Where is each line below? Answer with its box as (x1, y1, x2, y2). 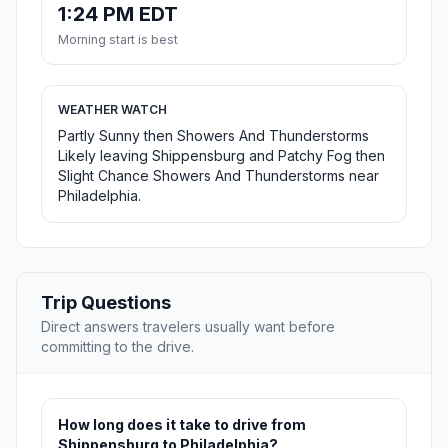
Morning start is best (58, 32, 178, 48)
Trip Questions (41, 292, 171, 314)
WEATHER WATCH (58, 102, 167, 118)
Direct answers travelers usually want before (41, 318, 335, 336)
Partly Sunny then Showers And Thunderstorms (58, 127, 369, 145)
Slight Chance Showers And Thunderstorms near (58, 167, 379, 185)
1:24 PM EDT (58, 2, 178, 27)
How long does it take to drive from (58, 416, 306, 434)
